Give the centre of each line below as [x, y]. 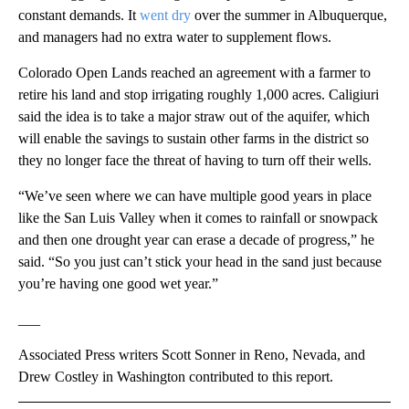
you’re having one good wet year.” [118, 283]
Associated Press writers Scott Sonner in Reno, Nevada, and [192, 354]
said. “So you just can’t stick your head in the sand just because [200, 261]
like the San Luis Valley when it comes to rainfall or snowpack [198, 217]
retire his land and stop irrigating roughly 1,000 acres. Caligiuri [199, 94]
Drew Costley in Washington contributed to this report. [176, 376]
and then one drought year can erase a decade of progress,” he [196, 239]
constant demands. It [79, 15]
